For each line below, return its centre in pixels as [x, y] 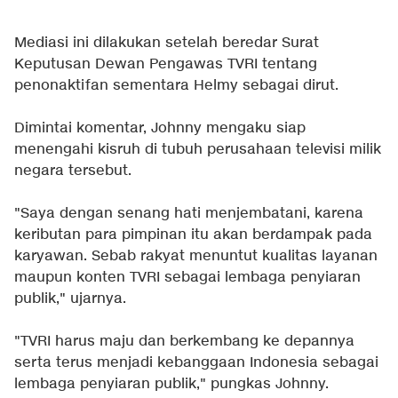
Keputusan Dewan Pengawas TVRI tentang [166, 65]
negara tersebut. [73, 171]
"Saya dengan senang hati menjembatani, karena [189, 214]
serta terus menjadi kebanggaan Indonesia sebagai [196, 363]
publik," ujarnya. [70, 299]
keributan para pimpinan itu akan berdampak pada [193, 235]
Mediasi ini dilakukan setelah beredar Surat [167, 44]
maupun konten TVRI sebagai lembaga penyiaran [187, 278]
